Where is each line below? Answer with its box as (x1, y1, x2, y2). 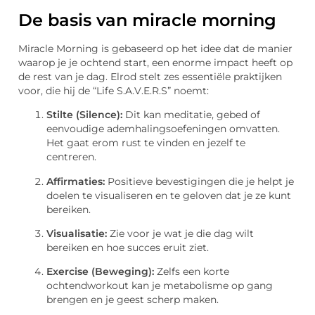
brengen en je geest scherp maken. (46, 294, 219, 306)
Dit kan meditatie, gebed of (122, 109, 260, 121)
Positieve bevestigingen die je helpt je (105, 175, 294, 187)
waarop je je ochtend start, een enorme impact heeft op (18, 56, 292, 68)
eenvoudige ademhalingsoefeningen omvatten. (46, 123, 280, 135)
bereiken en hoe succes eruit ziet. (46, 241, 209, 253)
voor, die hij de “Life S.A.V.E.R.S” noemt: (18, 84, 209, 96)
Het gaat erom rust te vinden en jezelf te (46, 137, 245, 149)
